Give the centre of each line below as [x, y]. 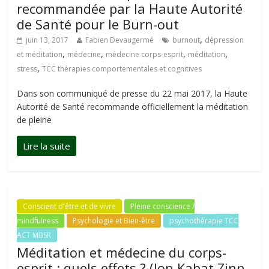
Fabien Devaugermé [120, 40]
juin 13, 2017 [47, 40]
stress [27, 69]
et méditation [40, 54]
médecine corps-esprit [145, 54]
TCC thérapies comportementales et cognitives [122, 69]
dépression [225, 40]
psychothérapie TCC [204, 221]
